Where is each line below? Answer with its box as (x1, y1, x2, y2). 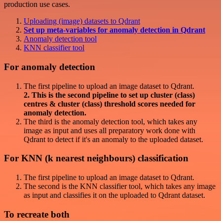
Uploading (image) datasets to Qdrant (24, 17, 140, 26)
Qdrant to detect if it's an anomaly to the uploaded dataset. (24, 135, 203, 144)
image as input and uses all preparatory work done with (24, 126, 195, 135)
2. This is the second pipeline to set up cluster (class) (24, 90, 195, 99)
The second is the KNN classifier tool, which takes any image (24, 182, 216, 191)
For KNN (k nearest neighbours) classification (4, 153, 188, 164)
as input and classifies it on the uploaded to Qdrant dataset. (24, 191, 205, 200)
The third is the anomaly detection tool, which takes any (24, 117, 197, 126)
